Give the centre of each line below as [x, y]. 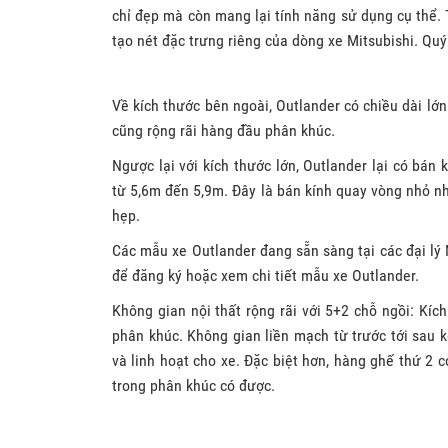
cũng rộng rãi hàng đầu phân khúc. [223, 130]
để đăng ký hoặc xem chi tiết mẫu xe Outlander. [265, 275]
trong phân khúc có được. [193, 385]
